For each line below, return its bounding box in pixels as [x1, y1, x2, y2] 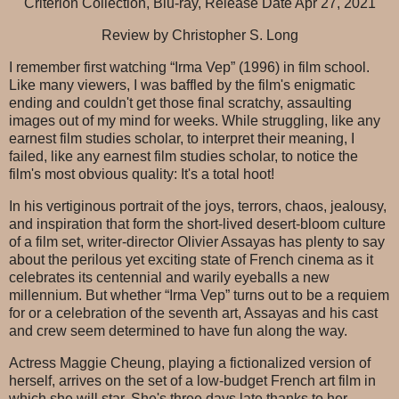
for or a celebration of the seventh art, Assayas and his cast [9, 305, 378, 321]
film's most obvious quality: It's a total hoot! [9, 166, 274, 182]
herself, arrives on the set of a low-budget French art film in [9, 372, 376, 388]
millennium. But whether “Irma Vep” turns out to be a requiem [9, 287, 389, 303]
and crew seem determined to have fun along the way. [9, 322, 347, 338]
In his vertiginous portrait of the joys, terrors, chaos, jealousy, [9, 198, 387, 214]
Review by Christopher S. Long [101, 28, 298, 44]
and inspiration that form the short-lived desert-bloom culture [9, 216, 386, 232]
